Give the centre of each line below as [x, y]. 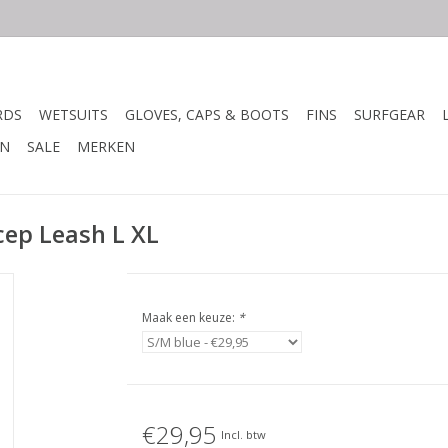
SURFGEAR [389, 114]
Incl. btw [243, 434]
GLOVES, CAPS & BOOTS [207, 114]
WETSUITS [73, 114]
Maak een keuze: [189, 317]
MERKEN [106, 146]
